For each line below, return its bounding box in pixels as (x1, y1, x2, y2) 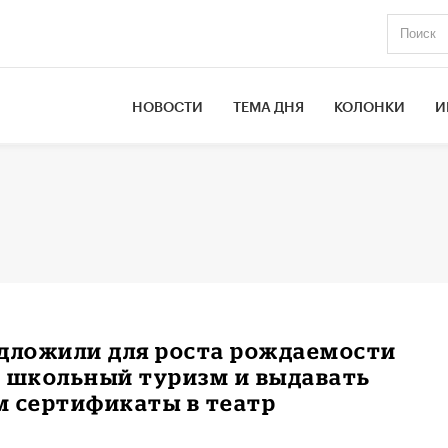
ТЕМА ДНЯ (233, 100, 305, 115)
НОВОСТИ (132, 100, 204, 115)
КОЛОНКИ (334, 100, 406, 115)
